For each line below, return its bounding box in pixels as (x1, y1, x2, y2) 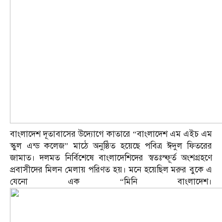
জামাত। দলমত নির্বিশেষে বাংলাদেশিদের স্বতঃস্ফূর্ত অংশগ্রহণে (10, 153, 212, 164)
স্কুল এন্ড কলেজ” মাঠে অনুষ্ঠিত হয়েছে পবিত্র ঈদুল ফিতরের (10, 141, 212, 152)
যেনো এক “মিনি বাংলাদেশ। (10, 176, 212, 187)
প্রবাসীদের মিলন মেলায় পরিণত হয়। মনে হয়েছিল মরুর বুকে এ (10, 165, 212, 175)
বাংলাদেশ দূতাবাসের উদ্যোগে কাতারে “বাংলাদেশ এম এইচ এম (10, 129, 212, 140)
